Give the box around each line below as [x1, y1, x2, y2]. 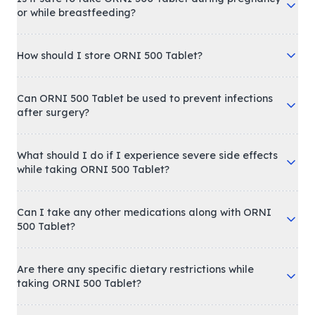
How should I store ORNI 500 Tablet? [17, 49, 202, 62]
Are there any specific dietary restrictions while [17, 263, 254, 276]
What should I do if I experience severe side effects [17, 149, 278, 162]
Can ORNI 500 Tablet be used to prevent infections [17, 92, 273, 105]
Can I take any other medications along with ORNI [17, 206, 271, 219]
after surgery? [17, 106, 89, 119]
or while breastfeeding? [17, 6, 136, 19]
